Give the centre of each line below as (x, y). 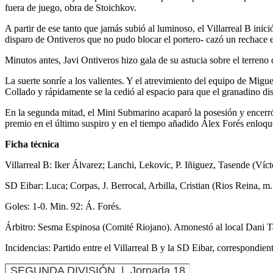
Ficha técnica (32, 144)
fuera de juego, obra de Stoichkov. (71, 7)
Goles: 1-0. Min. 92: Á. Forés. (63, 206)
